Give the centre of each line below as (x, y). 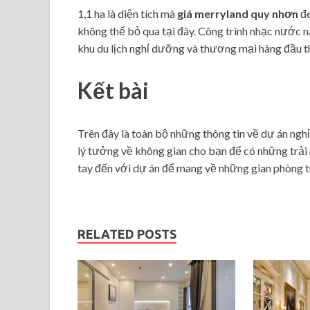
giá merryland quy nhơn (239, 13)
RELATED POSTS (127, 234)
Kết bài (113, 91)
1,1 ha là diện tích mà (127, 13)
